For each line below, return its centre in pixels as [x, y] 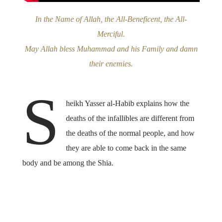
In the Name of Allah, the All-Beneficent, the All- [111, 19]
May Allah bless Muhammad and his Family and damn [111, 49]
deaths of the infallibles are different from [130, 118]
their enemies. [111, 63]
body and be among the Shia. [68, 163]
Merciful [110, 34]
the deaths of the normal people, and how [131, 133]
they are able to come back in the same [126, 148]
